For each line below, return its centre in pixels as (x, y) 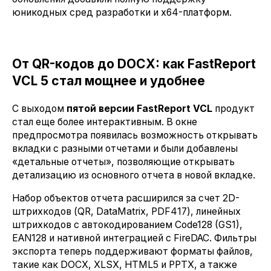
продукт (233, 109)
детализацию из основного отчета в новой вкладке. (135, 175)
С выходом (39, 109)
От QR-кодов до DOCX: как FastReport (134, 64)
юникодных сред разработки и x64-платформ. (122, 13)
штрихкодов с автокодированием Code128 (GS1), (127, 224)
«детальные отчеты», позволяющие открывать (123, 162)
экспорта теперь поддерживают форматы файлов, (132, 251)
